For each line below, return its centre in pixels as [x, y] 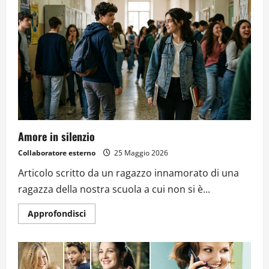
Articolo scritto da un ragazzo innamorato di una [128, 173]
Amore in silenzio [56, 137]
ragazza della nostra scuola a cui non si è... [114, 189]
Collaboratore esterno [57, 153]
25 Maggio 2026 [140, 153]
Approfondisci [57, 214]
